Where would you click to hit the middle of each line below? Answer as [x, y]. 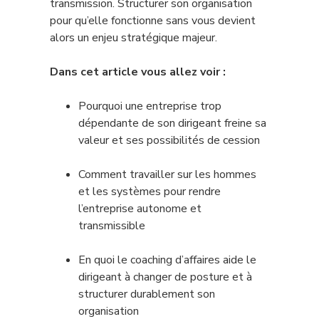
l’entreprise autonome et [140, 209]
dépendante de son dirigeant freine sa [172, 123]
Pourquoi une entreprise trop [150, 106]
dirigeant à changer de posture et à [165, 277]
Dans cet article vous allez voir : [138, 72]
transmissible [112, 226]
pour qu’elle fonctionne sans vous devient [153, 21]
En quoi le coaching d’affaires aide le [167, 260]
